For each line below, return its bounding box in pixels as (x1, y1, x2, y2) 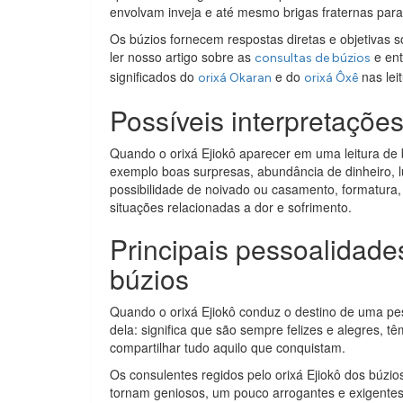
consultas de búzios (255, 49, 371, 66)
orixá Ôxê (304, 69, 358, 85)
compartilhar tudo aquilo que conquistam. (110, 337, 345, 356)
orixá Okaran (198, 69, 272, 85)
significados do (110, 67, 198, 85)
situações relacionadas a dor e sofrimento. (110, 197, 352, 216)
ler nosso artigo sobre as (110, 47, 255, 66)
